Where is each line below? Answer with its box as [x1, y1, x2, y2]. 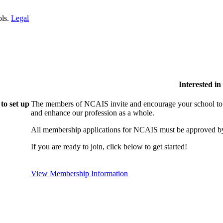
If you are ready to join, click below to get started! [30, 142, 187, 151]
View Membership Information [30, 169, 128, 178]
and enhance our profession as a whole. [30, 109, 154, 117]
